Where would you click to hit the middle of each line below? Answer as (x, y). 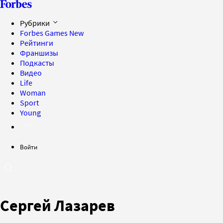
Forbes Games (45, 33)
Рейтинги (37, 43)
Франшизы (39, 53)
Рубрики (36, 23)
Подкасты (37, 63)
